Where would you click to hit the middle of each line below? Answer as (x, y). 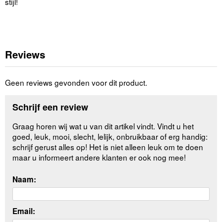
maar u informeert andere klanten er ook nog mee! (99, 157)
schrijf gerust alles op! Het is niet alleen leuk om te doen (108, 147)
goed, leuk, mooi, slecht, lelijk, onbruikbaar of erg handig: (110, 137)
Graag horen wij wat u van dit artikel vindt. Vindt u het (103, 126)
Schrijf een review (51, 107)
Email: (24, 211)
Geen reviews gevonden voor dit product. (76, 82)
